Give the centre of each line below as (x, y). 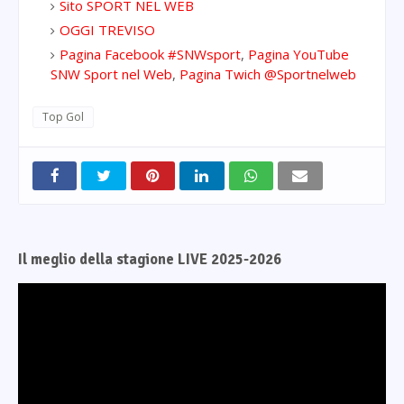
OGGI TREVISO (107, 29)
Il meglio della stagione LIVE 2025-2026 (150, 260)
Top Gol (63, 116)
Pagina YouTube (298, 54)
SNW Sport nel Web (111, 73)
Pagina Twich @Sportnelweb (268, 73)
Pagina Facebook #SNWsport (150, 54)
